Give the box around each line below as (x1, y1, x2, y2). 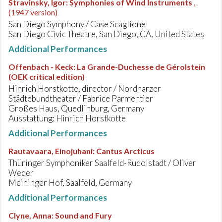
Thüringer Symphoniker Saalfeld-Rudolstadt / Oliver (8, 158, 196, 168)
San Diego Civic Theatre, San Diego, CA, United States (8, 29, 204, 39)
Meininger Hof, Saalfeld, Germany (8, 177, 132, 188)
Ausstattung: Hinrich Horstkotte (8, 113, 126, 123)
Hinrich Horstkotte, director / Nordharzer (8, 83, 161, 94)
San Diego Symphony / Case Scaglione (8, 19, 146, 29)
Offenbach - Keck (8, 62, 73, 71)
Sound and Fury (55, 211, 112, 220)
